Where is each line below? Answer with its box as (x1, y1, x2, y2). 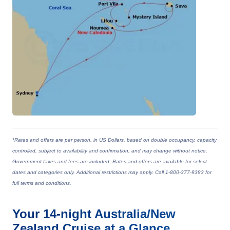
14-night (43, 206, 94, 221)
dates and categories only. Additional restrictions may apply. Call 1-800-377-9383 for (12, 169, 212, 175)
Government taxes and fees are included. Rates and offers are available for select (12, 158, 207, 164)
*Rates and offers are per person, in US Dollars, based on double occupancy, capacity (12, 137, 217, 143)
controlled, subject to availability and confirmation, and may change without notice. (12, 147, 207, 154)
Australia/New (94, 206, 176, 221)
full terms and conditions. (12, 180, 71, 186)
